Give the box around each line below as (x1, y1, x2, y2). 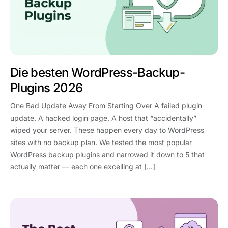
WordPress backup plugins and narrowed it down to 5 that (10, 150, 205, 159)
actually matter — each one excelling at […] (10, 162, 155, 172)
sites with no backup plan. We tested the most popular (10, 138, 192, 147)
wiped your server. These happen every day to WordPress (10, 126, 204, 135)
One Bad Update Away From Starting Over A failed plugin (10, 101, 202, 110)
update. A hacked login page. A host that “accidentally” (10, 113, 196, 123)
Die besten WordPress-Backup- (10, 65, 185, 80)
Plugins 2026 (10, 80, 83, 96)
